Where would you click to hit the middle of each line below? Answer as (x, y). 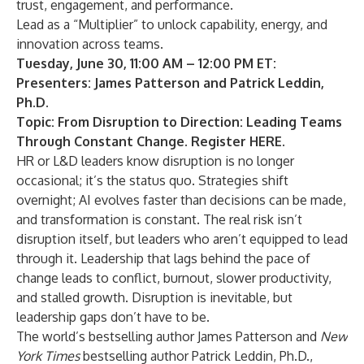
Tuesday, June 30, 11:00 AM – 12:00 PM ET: (146, 63)
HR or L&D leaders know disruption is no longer (155, 161)
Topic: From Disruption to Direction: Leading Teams (179, 122)
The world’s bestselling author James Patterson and (168, 336)
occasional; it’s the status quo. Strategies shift (152, 180)
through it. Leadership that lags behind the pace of (163, 258)
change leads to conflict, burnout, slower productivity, (174, 278)
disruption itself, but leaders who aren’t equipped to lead (182, 239)
